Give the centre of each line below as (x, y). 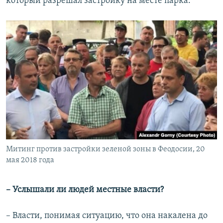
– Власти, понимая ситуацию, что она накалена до (107, 216)
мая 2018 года (30, 161)
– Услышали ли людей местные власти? (85, 190)
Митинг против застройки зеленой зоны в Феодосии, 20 (106, 150)
